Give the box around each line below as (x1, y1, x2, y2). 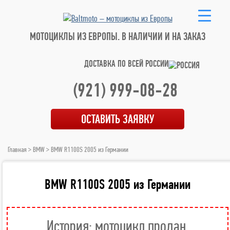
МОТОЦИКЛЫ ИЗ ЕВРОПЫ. (30, 30, 122, 43)
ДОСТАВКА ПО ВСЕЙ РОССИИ (84, 58, 168, 69)
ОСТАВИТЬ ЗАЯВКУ (81, 112, 154, 126)
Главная (8, 145, 27, 154)
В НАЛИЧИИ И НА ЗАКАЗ (122, 30, 205, 43)
